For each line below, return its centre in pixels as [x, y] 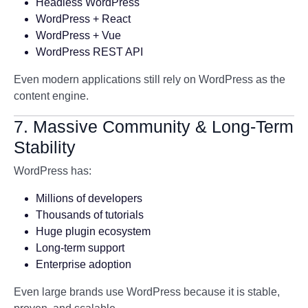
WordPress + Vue [78, 35]
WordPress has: [53, 171]
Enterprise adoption [84, 264]
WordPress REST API [89, 52]
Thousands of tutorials [90, 215]
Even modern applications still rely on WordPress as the [150, 79]
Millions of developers [89, 198]
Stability [45, 147]
